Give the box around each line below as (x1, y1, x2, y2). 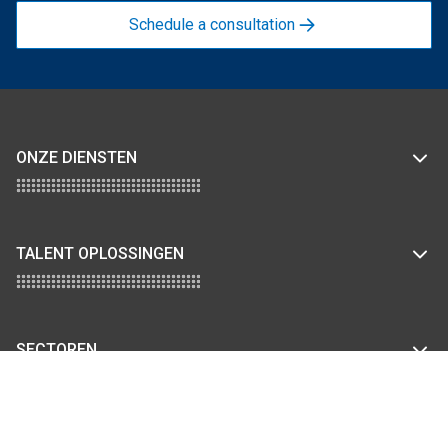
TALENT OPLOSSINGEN (16, 243, 184, 263)
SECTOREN (16, 339, 97, 359)
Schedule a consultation (129, 15, 295, 35)
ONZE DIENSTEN (16, 147, 137, 167)
